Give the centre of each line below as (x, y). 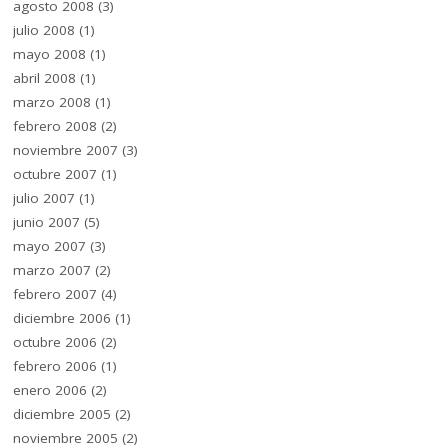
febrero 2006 (55, 366)
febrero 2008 (55, 126)
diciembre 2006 (62, 318)
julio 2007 (44, 198)
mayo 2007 (50, 246)
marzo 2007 (52, 270)
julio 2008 (44, 30)
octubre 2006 (55, 342)
